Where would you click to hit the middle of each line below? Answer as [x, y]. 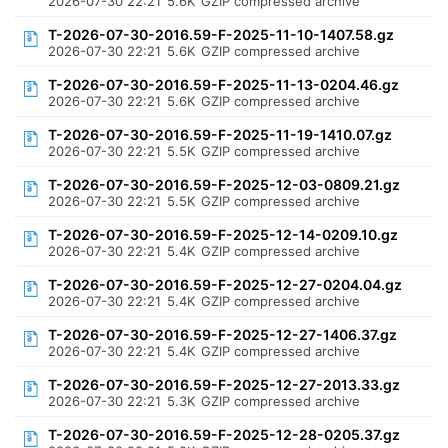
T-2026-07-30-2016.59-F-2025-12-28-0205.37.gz [224, 434]
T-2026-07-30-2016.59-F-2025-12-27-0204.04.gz [225, 284]
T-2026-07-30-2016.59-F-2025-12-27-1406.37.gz [223, 334]
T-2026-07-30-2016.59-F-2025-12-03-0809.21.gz [224, 184]
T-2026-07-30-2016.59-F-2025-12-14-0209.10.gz [223, 234]
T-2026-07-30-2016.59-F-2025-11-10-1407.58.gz [221, 34]
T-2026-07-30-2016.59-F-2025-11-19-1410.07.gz [220, 134]
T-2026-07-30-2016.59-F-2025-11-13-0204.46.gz [224, 84]
